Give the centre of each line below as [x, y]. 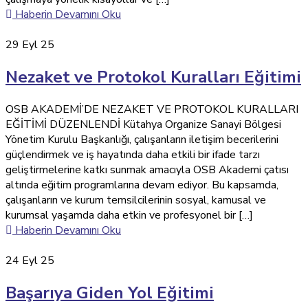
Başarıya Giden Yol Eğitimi [110, 293]
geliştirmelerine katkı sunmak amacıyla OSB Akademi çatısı [147, 170]
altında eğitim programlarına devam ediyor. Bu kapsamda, [142, 185]
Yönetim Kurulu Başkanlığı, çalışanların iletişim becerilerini [142, 140]
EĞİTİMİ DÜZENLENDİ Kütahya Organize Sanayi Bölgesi [143, 125]
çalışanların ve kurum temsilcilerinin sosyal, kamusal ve [136, 200]
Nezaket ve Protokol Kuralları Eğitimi [153, 77]
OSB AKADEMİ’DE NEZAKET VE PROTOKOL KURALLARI [152, 110]
